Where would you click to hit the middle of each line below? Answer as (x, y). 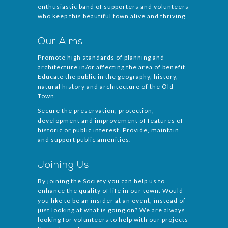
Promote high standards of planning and (101, 58)
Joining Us (63, 165)
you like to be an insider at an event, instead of (112, 201)
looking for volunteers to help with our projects (113, 220)
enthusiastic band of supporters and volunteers (113, 7)
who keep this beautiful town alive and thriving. (112, 16)
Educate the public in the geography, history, (108, 77)
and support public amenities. (84, 140)
